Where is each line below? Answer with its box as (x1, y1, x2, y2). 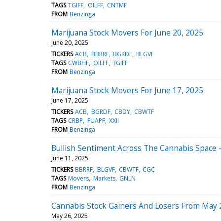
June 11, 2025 (51, 153, 88, 162)
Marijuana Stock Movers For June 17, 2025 (51, 84, 203, 96)
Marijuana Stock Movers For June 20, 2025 (51, 27, 203, 38)
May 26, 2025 (51, 211, 88, 220)
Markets (93, 174, 115, 183)
